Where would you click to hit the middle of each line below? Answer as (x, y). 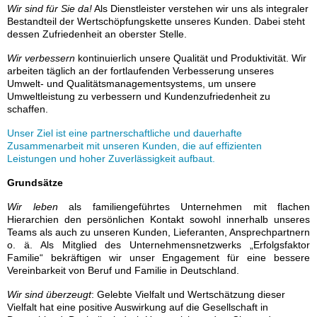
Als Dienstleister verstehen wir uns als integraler (201, 9)
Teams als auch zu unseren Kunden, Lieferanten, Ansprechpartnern (158, 232)
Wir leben (33, 207)
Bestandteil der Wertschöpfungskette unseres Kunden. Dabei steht (156, 22)
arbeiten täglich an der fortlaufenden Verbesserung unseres (140, 71)
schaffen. (28, 109)
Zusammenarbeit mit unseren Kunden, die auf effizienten (134, 146)
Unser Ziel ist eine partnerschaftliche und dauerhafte (125, 133)
